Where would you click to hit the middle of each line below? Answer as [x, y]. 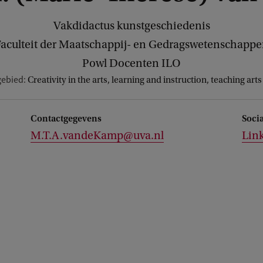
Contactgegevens [66, 119]
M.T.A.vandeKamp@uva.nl [97, 136]
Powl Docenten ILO [131, 63]
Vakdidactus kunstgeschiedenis [131, 26]
